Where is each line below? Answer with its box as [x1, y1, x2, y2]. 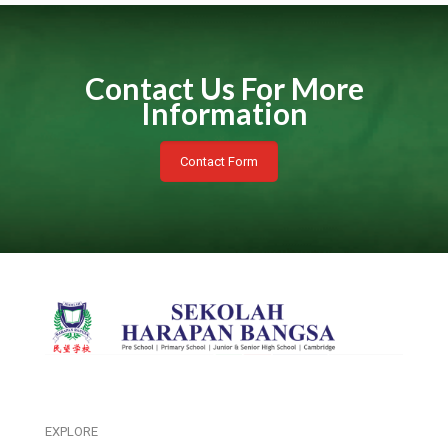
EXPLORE [45, 423, 98, 439]
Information [140, 95, 308, 132]
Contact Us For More [84, 70, 364, 107]
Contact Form [180, 154, 258, 170]
